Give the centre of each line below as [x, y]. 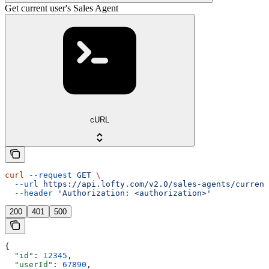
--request [48, 175]
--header [29, 193]
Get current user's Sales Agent [62, 8]
